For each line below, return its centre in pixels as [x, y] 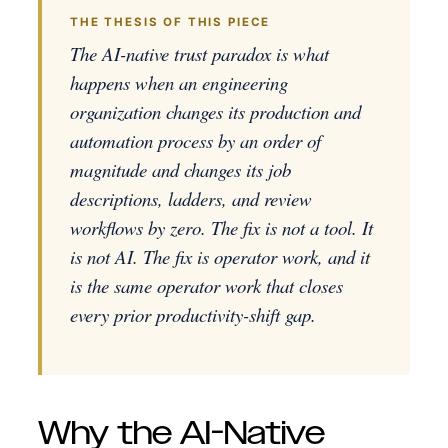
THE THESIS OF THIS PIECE [170, 22]
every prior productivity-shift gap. [193, 314]
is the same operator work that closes [206, 285]
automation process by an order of [195, 140]
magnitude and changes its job [180, 169]
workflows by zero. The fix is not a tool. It [221, 227]
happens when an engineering [179, 82]
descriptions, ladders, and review [191, 198]
